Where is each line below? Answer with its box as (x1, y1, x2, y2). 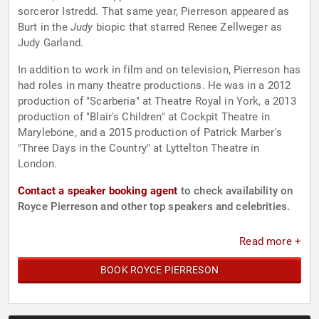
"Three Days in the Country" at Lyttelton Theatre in (18, 142, 260, 155)
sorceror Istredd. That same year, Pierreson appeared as (18, 5, 290, 19)
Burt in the (18, 21, 70, 34)
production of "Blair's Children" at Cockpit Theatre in (18, 110, 271, 124)
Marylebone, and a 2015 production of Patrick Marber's (18, 126, 282, 140)
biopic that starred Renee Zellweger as (93, 21, 283, 34)
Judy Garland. (18, 36, 83, 50)
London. (18, 157, 58, 171)
